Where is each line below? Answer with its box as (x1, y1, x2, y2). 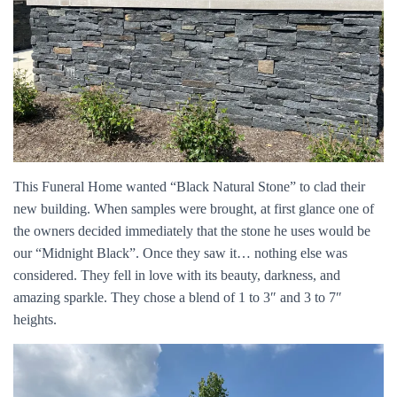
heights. (13, 311, 57, 327)
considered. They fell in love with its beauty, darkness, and (13, 267, 340, 283)
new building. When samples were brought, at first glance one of (13, 200, 374, 216)
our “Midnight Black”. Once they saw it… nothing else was (13, 245, 347, 261)
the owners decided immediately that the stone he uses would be (13, 222, 370, 238)
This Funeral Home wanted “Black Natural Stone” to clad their (13, 178, 365, 194)
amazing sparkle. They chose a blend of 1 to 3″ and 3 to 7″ (13, 289, 342, 305)
